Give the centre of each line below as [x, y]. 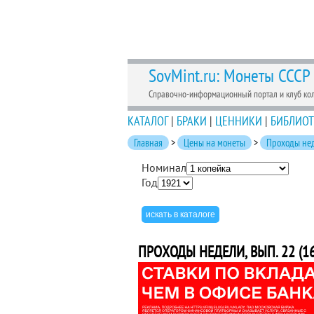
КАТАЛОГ [148, 121]
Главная [148, 143]
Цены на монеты [214, 143]
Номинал [164, 168]
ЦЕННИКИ [239, 121]
